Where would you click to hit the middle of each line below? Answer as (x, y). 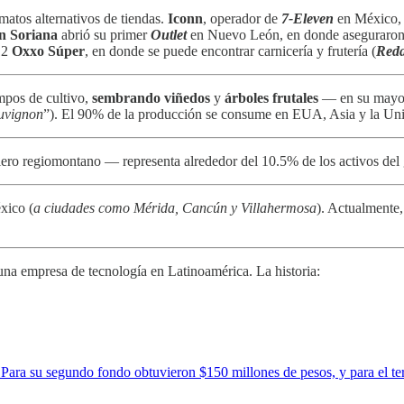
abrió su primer (104, 34)
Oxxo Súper (48, 50)
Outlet (169, 34)
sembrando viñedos (151, 97)
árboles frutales (271, 97)
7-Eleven (308, 18)
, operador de (242, 18)
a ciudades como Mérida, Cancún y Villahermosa (175, 207)
